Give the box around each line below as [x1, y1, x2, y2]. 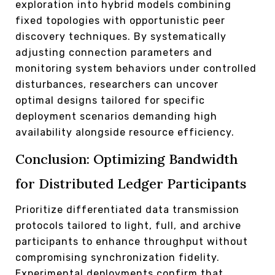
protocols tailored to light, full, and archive [15, 219, 241, 231]
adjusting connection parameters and [15, 46, 212, 58]
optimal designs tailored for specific [15, 94, 205, 106]
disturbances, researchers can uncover [15, 78, 219, 90]
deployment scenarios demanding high [15, 110, 217, 122]
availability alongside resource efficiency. [15, 126, 234, 138]
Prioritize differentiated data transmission [15, 203, 239, 215]
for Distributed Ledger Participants [15, 174, 246, 192]
